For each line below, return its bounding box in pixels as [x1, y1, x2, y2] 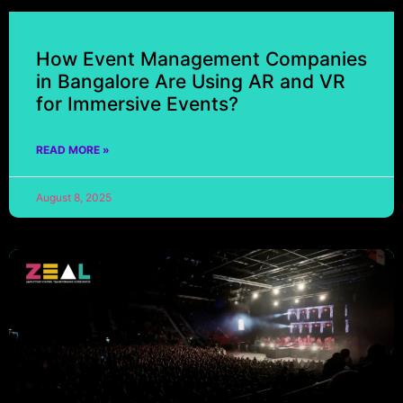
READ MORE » [36, 143, 110, 157]
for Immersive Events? [36, 93, 244, 115]
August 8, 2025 [36, 191, 112, 204]
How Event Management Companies [36, 48, 367, 70]
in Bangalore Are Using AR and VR [36, 70, 345, 93]
